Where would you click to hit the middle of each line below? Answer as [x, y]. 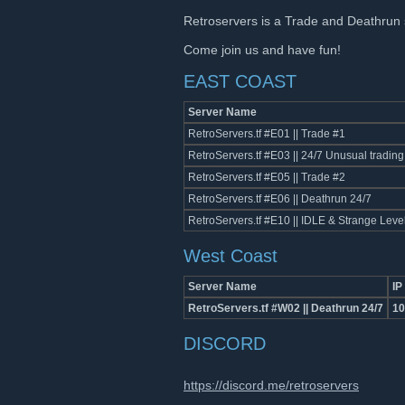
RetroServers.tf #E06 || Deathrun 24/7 [280, 199]
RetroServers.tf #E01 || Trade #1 [267, 134]
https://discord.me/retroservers [271, 385]
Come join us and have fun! [262, 50]
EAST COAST [240, 81]
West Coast [231, 256]
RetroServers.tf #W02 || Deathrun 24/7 [286, 308]
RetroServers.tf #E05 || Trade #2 [267, 177]
